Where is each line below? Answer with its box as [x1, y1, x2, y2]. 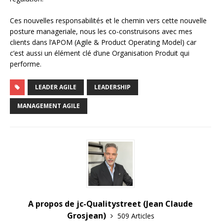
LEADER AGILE [35, 83, 76, 92]
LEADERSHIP [94, 83, 131, 92]
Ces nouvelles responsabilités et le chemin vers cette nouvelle [10, 16, 207, 26]
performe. [10, 59, 41, 69]
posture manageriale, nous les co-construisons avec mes [10, 27, 192, 37]
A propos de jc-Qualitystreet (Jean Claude [28, 198, 193, 210]
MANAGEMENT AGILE [17, 102, 80, 110]
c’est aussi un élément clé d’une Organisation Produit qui [10, 48, 189, 58]
